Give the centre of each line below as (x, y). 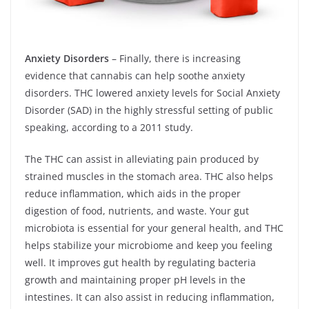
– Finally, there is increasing (176, 58)
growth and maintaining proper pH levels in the (135, 280)
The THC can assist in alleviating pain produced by (142, 159)
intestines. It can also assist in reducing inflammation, (150, 297)
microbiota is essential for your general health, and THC (154, 228)
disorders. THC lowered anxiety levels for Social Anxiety (152, 93)
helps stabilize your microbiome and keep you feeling (149, 245)
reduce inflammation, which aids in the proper (133, 193)
